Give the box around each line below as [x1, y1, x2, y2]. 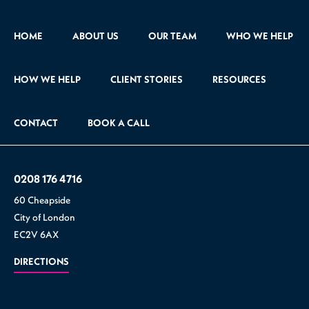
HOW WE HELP [14, 73, 81, 86]
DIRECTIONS [14, 255, 69, 268]
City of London [14, 211, 75, 224]
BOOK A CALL [88, 117, 150, 130]
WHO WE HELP [226, 30, 293, 43]
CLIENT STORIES [110, 73, 183, 86]
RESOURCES [212, 73, 266, 86]
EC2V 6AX [14, 228, 59, 241]
